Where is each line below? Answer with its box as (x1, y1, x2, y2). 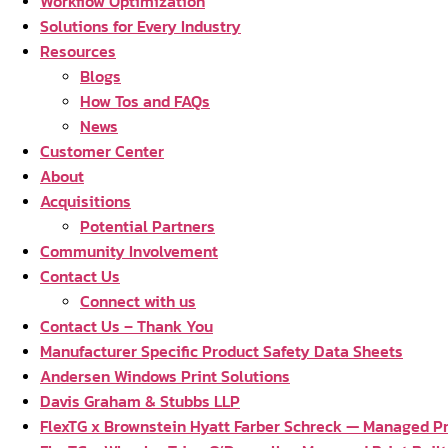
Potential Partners (80, 214, 215, 238)
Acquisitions (40, 189, 131, 213)
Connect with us (80, 289, 196, 313)
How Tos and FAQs (80, 89, 210, 113)
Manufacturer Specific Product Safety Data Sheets (40, 339, 403, 363)
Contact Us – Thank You (40, 314, 213, 338)
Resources (40, 39, 116, 63)
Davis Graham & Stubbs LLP (40, 389, 240, 413)
